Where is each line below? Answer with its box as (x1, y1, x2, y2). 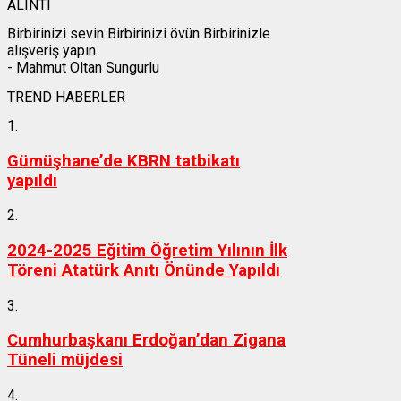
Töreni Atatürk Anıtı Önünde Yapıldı (7, 260, 280, 280)
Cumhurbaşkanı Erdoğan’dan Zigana (7, 330, 286, 351)
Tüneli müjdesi (7, 350, 123, 371)
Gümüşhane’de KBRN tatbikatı (7, 150, 240, 171)
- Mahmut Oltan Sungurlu (7, 59, 159, 77)
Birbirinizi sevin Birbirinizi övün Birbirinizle (7, 25, 270, 43)
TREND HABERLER (7, 88, 125, 106)
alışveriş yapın (7, 42, 96, 60)
